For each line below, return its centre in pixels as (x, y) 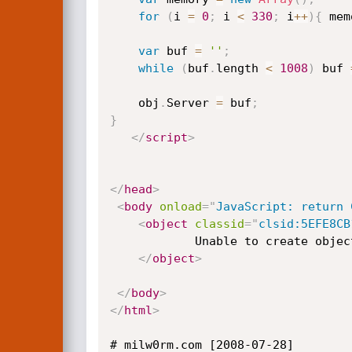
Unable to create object (152, 241)
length (240, 68)
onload (180, 207)
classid (219, 224)
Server (191, 103)
